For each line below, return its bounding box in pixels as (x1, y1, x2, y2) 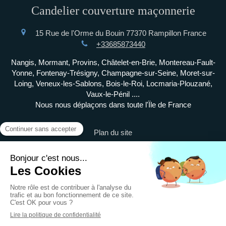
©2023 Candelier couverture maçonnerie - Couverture (25, 191, 201, 200)
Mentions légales (85, 142, 141, 151)
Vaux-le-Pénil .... (86, 90, 140, 99)
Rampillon (148, 28, 181, 37)
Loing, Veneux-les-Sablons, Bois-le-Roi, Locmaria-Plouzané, (14, 79, 212, 88)
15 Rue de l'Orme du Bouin (35, 28, 124, 37)
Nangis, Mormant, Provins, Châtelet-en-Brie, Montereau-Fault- (11, 58, 215, 67)
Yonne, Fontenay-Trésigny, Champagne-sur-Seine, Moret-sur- (11, 69, 215, 78)
